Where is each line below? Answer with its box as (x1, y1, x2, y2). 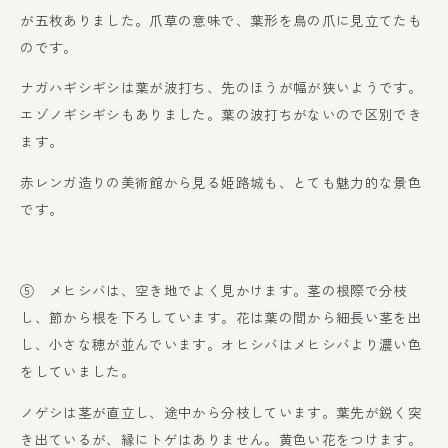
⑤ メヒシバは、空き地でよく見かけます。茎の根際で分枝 (20, 280, 408, 300)
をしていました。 (20, 361, 136, 381)
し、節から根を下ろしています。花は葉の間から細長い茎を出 (20, 307, 422, 327)
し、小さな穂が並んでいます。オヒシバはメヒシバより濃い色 (20, 334, 422, 354)
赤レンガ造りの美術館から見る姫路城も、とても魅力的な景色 (20, 171, 422, 192)
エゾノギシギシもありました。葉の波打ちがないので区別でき (20, 104, 422, 125)
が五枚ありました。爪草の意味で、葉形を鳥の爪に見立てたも (20, 9, 422, 30)
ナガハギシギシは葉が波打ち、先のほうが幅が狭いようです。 (20, 77, 422, 98)
